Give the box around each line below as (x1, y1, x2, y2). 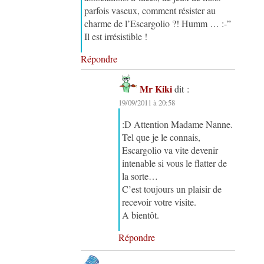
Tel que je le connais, (122, 131, 201, 144)
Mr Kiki (140, 82, 173, 96)
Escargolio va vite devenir (122, 144, 219, 157)
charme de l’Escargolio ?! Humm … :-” (84, 16, 232, 29)
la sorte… (122, 170, 159, 183)
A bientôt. (122, 209, 160, 222)
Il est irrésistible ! (84, 29, 148, 42)
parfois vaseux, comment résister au (84, 4, 216, 16)
